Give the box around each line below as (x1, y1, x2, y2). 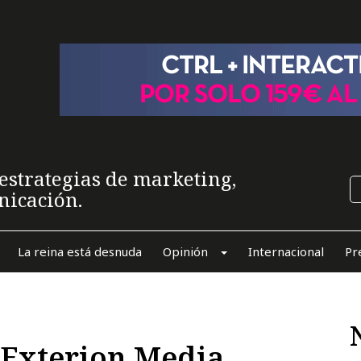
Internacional (247, 243, 324, 259)
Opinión (162, 243, 208, 259)
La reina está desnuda (17, 243, 142, 259)
